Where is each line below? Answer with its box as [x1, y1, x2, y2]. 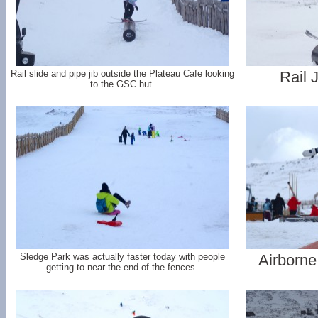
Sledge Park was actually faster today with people [19, 251, 225, 262]
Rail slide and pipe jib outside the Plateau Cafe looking [10, 68, 234, 79]
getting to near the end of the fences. [46, 262, 198, 273]
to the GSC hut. [89, 79, 155, 89]
